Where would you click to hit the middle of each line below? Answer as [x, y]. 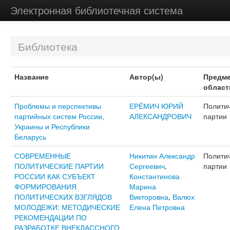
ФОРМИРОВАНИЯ [45, 186]
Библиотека [47, 46]
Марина [142, 186]
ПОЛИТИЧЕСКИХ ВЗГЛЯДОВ [63, 197]
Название [31, 76]
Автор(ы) [146, 76]
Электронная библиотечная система [96, 10]
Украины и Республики [52, 126]
